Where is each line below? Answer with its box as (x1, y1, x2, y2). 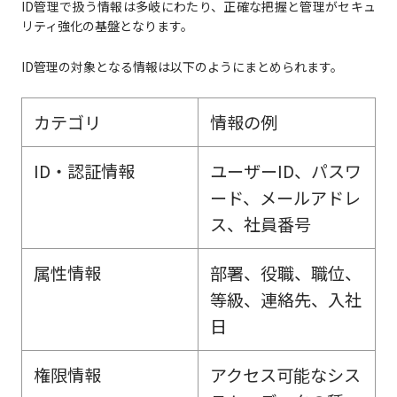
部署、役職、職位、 (209, 261, 362, 286)
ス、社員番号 (209, 212, 311, 237)
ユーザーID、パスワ (209, 159, 362, 184)
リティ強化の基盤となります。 (20, 17, 193, 35)
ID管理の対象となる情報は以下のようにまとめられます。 (20, 58, 343, 76)
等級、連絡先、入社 (209, 287, 362, 313)
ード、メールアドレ (209, 185, 361, 211)
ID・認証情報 (33, 159, 135, 184)
